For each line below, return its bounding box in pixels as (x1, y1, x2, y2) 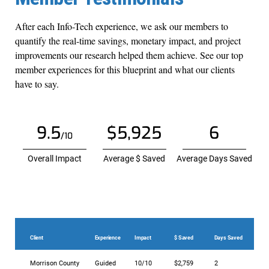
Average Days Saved (176, 154, 252, 164)
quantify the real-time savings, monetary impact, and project (15, 34, 241, 47)
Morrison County (30, 259, 79, 267)
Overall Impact (28, 154, 82, 164)
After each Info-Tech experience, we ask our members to (15, 20, 228, 33)
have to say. (15, 77, 59, 91)
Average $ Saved (103, 154, 166, 164)
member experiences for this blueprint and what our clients (15, 63, 235, 76)
